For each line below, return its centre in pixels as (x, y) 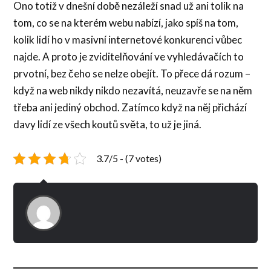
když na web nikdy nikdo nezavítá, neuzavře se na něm (133, 90)
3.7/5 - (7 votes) (129, 158)
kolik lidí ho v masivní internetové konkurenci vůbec (128, 39)
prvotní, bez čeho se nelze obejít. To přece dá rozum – (132, 73)
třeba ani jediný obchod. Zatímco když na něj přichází (130, 107)
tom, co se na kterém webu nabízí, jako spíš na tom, (126, 22)
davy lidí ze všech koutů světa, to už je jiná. (108, 124)
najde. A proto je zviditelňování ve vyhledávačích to (129, 56)
